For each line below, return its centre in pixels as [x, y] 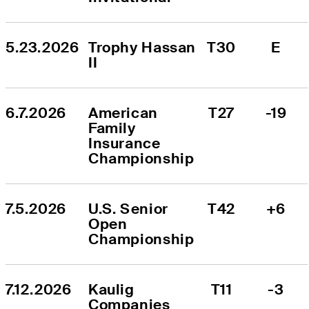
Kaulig [111, 289]
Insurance [124, 143]
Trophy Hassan [142, 47]
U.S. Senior [128, 208]
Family [112, 128]
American [123, 112]
